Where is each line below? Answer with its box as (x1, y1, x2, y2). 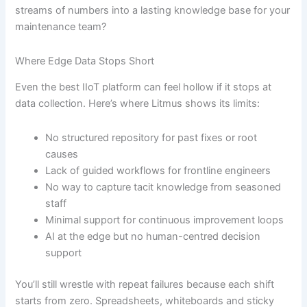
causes (45, 147, 79, 160)
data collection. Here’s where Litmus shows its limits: (15, 97, 260, 110)
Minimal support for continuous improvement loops (45, 213, 284, 226)
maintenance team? (15, 21, 107, 34)
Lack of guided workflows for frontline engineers (45, 164, 271, 177)
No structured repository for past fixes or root (45, 131, 258, 144)
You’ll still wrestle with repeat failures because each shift (15, 278, 275, 291)
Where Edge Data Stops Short (15, 54, 155, 67)
